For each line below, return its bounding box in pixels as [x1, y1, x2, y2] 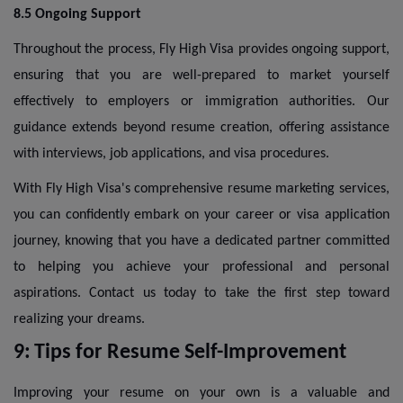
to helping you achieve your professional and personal [13, 259, 390, 274]
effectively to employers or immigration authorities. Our [13, 94, 390, 109]
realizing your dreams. [13, 311, 145, 327]
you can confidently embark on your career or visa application [13, 207, 390, 222]
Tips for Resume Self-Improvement [34, 341, 346, 363]
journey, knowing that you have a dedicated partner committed [13, 233, 390, 248]
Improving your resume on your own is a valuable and [13, 385, 390, 400]
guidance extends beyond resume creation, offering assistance [13, 120, 390, 135]
